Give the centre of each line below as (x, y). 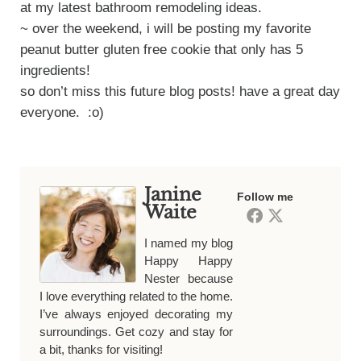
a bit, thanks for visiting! (101, 349)
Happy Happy (189, 260)
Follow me (266, 196)
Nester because (189, 278)
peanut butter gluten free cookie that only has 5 (161, 49)
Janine (172, 194)
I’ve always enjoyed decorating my (136, 313)
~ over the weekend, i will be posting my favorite (165, 28)
